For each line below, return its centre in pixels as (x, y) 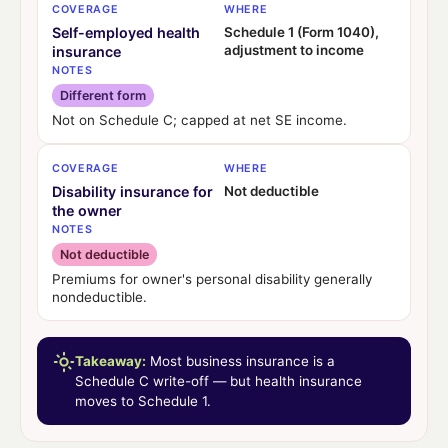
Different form (103, 95)
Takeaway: (110, 360)
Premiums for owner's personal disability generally (212, 278)
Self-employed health (126, 32)
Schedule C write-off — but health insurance (218, 380)
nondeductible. (99, 296)
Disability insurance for (132, 191)
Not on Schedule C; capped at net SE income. (199, 119)
